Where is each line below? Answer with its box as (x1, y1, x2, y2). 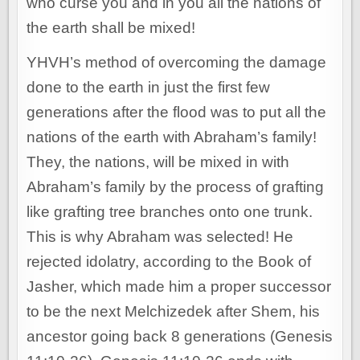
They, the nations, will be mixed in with (27, 153, 290, 171)
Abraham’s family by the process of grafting (27, 178, 325, 196)
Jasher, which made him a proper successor (27, 278, 332, 296)
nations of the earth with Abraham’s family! (27, 129, 317, 146)
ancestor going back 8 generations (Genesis (27, 328, 333, 346)
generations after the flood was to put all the (27, 104, 327, 121)
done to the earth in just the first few (27, 79, 271, 96)
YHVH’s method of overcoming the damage (27, 54, 327, 72)
